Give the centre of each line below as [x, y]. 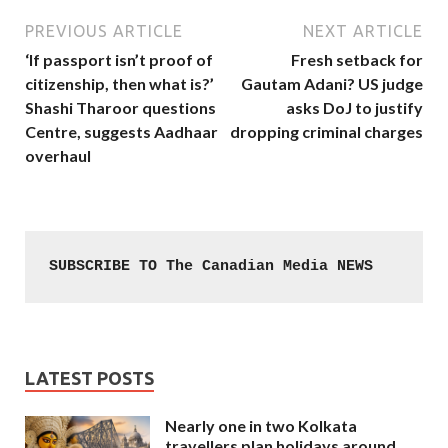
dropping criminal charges [326, 131]
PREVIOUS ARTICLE [104, 30]
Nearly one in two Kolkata [261, 425]
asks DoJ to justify [354, 107]
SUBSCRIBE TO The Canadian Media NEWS [211, 266]
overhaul [58, 155]
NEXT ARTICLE [363, 30]
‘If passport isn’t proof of [119, 59]
